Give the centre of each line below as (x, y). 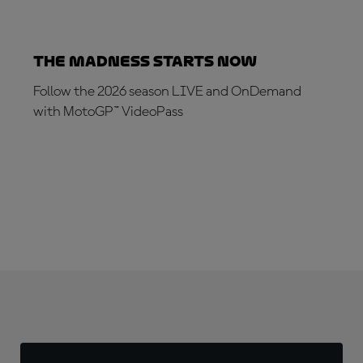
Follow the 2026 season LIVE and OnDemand (167, 91)
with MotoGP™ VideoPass (108, 111)
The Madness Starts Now (145, 61)
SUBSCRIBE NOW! (98, 157)
